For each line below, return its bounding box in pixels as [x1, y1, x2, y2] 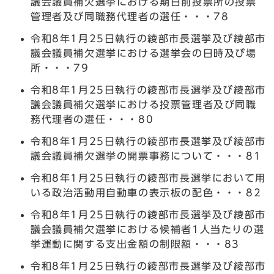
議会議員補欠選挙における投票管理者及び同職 [31, 99, 257, 109]
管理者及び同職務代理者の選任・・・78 [31, 11, 229, 21]
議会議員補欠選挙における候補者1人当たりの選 [31, 224, 265, 234]
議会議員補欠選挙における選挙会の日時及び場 [31, 48, 257, 58]
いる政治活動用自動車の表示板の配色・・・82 [31, 187, 262, 198]
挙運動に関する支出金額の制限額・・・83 [31, 239, 240, 249]
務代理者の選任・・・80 [31, 114, 154, 124]
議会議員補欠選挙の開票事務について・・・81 [31, 150, 262, 161]
